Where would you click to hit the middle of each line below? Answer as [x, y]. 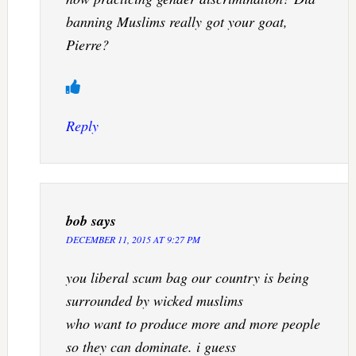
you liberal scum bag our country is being [187, 277]
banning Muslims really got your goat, [176, 21]
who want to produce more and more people [193, 323]
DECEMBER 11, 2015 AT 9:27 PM [133, 239]
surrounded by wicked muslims [154, 300]
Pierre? [87, 44]
